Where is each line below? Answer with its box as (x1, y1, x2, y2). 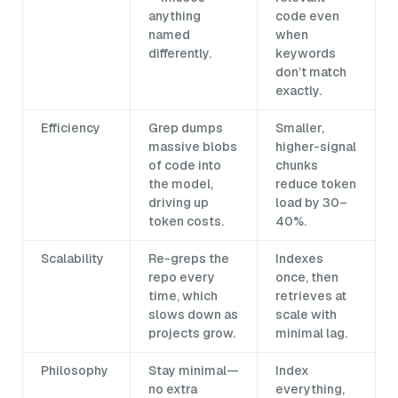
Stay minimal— (148, 362, 239, 379)
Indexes (275, 251, 323, 267)
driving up (148, 195, 209, 211)
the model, (148, 176, 213, 193)
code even (275, 8, 339, 25)
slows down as (148, 306, 238, 323)
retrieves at (275, 288, 346, 305)
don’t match (275, 64, 346, 81)
